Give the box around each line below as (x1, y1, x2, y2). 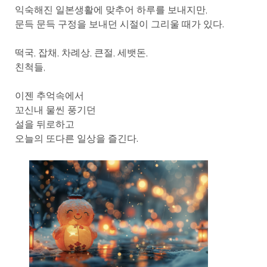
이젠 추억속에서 (14, 90, 84, 102)
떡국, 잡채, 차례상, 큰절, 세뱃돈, (14, 47, 148, 59)
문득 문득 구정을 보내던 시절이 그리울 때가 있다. (14, 18, 224, 30)
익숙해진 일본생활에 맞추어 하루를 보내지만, (14, 4, 207, 16)
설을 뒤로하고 (14, 119, 74, 131)
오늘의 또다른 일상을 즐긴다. (14, 133, 138, 145)
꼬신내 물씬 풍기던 (14, 104, 96, 116)
